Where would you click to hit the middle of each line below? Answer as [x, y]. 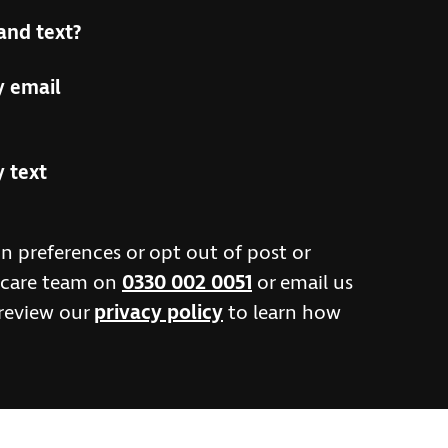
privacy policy [158, 313]
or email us [302, 283]
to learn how [282, 313]
